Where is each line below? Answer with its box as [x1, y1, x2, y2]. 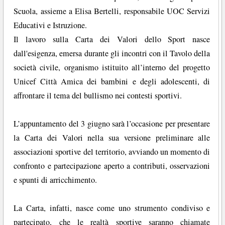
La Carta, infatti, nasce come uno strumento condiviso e [14, 202, 210, 214]
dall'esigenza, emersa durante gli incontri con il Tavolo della [14, 48, 210, 59]
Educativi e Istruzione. [14, 20, 87, 31]
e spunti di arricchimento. [14, 174, 97, 186]
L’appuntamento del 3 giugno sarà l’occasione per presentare [14, 118, 210, 130]
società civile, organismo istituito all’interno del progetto [14, 62, 210, 73]
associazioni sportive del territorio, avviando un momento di [14, 146, 210, 158]
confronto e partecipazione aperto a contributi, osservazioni [14, 160, 210, 172]
